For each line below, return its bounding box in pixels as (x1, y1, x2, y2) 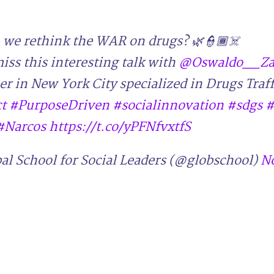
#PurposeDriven (9, 95, 110, 116)
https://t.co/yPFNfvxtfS (49, 116, 191, 138)
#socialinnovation (113, 95, 224, 116)
